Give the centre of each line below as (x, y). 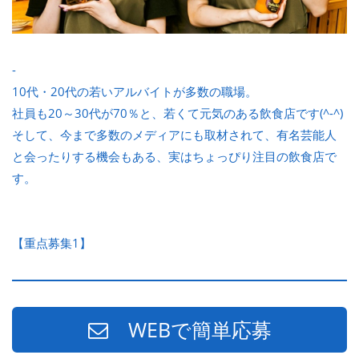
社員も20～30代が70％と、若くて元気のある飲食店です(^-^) (177, 113)
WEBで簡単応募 (190, 329)
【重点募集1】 (52, 242)
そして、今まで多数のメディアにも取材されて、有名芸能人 (174, 134)
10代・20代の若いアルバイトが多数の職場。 (135, 91)
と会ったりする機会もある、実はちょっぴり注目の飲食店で (174, 156)
